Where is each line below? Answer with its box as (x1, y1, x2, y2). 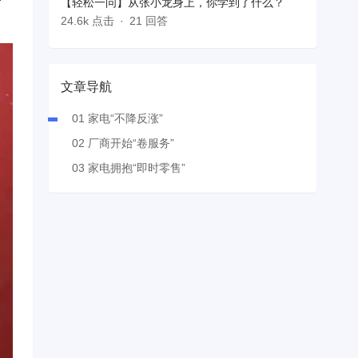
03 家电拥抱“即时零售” (72, 161, 185, 175)
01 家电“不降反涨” (72, 112, 163, 125)
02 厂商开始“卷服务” (72, 137, 174, 150)
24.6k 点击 (61, 14, 114, 28)
